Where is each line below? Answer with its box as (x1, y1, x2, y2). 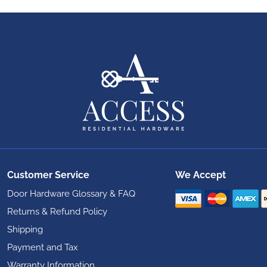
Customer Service (7, 169, 89, 181)
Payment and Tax (7, 242, 78, 253)
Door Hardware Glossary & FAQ (7, 188, 135, 199)
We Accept (175, 169, 226, 181)
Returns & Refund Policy (7, 206, 107, 217)
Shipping (7, 224, 43, 235)
